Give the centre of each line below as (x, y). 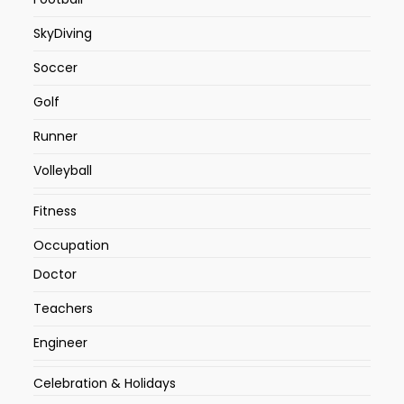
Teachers (64, 309)
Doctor (55, 275)
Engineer (61, 343)
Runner (56, 137)
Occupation (72, 246)
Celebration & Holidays (105, 384)
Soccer (56, 68)
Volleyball (63, 171)
